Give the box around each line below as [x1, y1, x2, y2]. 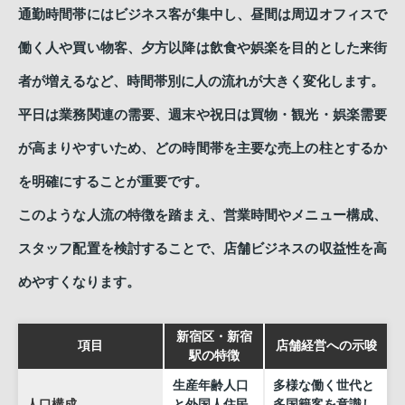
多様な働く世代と [272, 378, 374, 392]
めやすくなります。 [18, 275, 140, 289]
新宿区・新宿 [175, 329, 252, 344]
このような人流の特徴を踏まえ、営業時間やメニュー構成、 [18, 208, 387, 222]
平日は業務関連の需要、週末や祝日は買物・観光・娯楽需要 [18, 108, 387, 122]
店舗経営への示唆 [275, 338, 377, 353]
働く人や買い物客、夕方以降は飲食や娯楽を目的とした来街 [18, 41, 387, 55]
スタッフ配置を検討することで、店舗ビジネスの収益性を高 [18, 241, 387, 256]
